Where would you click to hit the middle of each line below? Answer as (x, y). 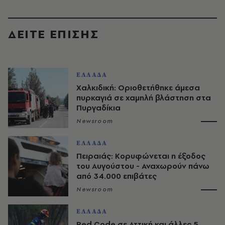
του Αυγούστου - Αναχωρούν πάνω (143, 166)
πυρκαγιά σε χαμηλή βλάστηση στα (144, 98)
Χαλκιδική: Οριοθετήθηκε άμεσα (138, 88)
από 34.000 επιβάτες (117, 176)
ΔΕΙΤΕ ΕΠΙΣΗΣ (53, 34)
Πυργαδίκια (98, 108)
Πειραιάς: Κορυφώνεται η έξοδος (141, 156)
